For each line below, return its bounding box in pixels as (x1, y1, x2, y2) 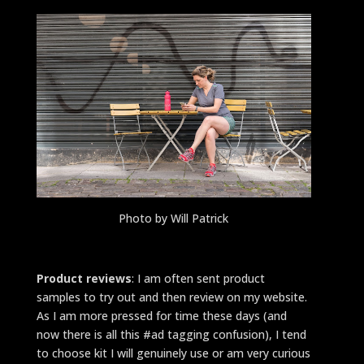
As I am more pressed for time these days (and (36, 307, 287, 323)
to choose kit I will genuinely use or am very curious (36, 344, 310, 361)
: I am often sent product (131, 270, 265, 286)
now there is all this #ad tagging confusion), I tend (36, 326, 306, 342)
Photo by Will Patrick (119, 210, 229, 226)
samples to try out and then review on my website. (36, 288, 310, 305)
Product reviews (36, 270, 132, 286)
